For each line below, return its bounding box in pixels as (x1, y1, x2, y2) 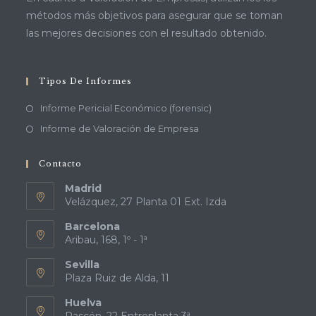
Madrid (65, 182, 102, 195)
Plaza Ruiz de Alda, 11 (65, 272, 170, 284)
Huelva (65, 296, 102, 309)
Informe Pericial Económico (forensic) (40, 102, 212, 114)
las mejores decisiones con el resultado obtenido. (26, 27, 267, 39)
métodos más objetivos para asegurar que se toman (26, 9, 284, 22)
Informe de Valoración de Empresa (40, 123, 200, 134)
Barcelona (65, 220, 121, 233)
